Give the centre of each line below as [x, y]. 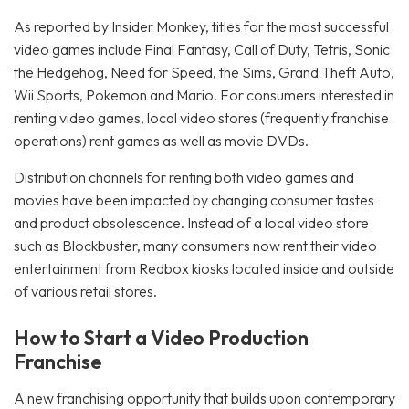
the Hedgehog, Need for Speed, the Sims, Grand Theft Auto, [204, 72]
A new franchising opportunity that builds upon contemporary [204, 398]
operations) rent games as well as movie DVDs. [161, 141]
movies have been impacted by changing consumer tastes [194, 200]
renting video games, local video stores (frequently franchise [201, 118]
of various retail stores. [85, 291]
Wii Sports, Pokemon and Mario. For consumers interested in [204, 95]
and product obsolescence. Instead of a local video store [191, 223]
